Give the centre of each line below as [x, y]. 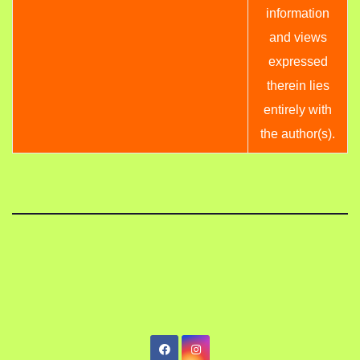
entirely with [298, 110]
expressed [298, 62]
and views [298, 38]
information [298, 14]
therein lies [298, 86]
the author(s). [298, 134]
